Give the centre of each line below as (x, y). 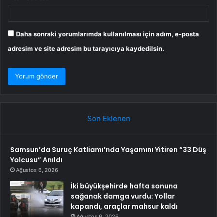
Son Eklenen (108, 118)
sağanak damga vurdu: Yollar (123, 196)
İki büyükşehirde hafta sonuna (124, 186)
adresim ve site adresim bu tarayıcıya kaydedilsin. (86, 48)
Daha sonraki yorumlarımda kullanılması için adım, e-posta (108, 34)
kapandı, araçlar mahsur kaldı (124, 206)
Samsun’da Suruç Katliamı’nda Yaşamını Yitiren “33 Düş (108, 149)
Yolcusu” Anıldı (36, 160)
